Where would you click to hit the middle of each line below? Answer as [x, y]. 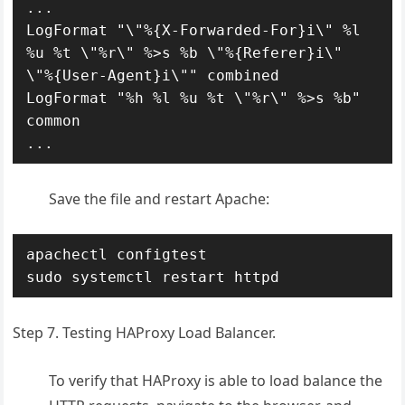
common [54, 121]
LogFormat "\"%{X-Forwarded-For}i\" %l [194, 30]
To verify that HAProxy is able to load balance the [216, 381]
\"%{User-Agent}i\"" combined [153, 75]
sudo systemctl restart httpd [153, 277]
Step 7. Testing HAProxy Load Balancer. [145, 333]
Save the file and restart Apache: [160, 199]
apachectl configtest [117, 254]
